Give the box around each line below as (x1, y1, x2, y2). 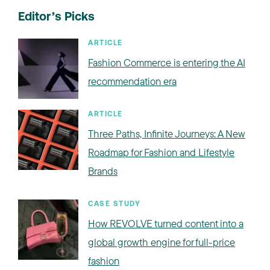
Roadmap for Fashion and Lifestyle (88, 146, 234, 159)
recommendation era (88, 75, 177, 87)
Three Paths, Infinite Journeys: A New (88, 127, 245, 140)
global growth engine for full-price (88, 236, 235, 248)
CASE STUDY (88, 201, 140, 208)
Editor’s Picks (18, 11, 95, 24)
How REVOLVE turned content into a (88, 217, 243, 230)
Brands (88, 165, 118, 177)
